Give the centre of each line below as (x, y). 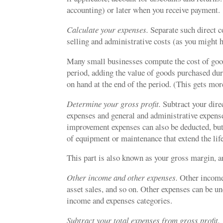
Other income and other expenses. (122, 178)
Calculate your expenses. (108, 29)
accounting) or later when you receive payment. (144, 10)
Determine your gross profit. (114, 104)
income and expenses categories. (120, 201)
